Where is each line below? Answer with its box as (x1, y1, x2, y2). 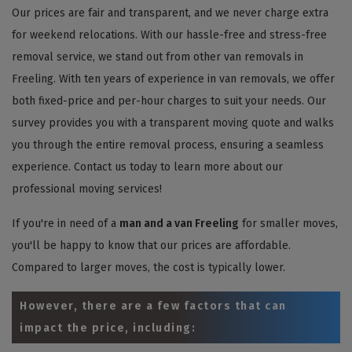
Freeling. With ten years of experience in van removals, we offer (12, 71, 335, 86)
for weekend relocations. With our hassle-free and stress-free (12, 27, 327, 42)
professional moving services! (12, 181, 162, 196)
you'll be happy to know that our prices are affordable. (12, 238, 291, 252)
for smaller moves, (239, 216, 338, 230)
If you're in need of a (12, 216, 119, 230)
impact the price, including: (20, 321, 196, 335)
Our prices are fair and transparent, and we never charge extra (12, 5, 328, 20)
